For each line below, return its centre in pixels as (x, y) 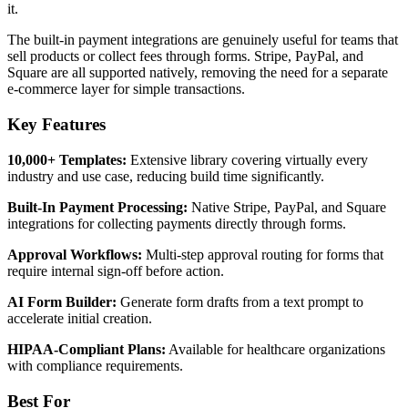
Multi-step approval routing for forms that (263, 254)
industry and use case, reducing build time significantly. (166, 176)
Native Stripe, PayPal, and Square (287, 207)
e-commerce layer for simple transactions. (126, 89)
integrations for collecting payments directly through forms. (177, 223)
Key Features (56, 125)
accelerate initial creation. (80, 318)
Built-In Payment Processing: (97, 207)
